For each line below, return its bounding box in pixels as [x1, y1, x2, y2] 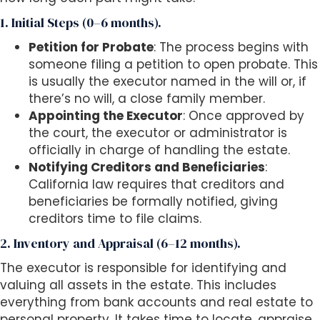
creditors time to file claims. [29, 210, 201, 228]
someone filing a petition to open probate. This [29, 56, 318, 74]
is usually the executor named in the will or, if [29, 73, 306, 91]
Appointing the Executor [29, 107, 183, 125]
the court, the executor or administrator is [29, 124, 287, 142]
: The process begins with [154, 39, 309, 56]
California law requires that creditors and [29, 176, 284, 194]
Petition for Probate [29, 39, 154, 56]
